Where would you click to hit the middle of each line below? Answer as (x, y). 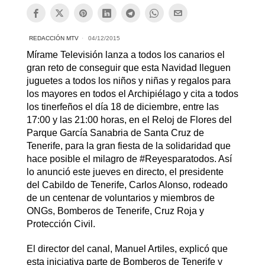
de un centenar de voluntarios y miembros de (120, 198)
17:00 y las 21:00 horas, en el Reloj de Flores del (129, 120)
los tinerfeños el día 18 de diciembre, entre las (122, 107)
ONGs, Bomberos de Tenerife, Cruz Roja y (115, 211)
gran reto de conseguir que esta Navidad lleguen (128, 68)
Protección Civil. (61, 224)
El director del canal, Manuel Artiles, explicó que (127, 249)
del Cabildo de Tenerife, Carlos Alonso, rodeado (127, 185)
